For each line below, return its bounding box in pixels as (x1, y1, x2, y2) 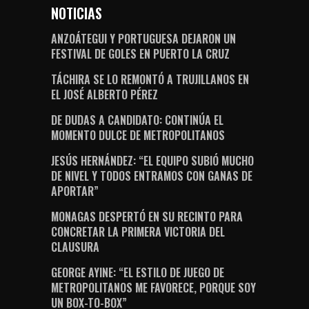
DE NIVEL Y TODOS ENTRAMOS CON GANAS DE (51, 168, 252, 185)
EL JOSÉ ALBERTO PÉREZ (51, 86, 158, 103)
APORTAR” (51, 183, 99, 200)
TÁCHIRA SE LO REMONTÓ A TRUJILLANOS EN (51, 71, 249, 88)
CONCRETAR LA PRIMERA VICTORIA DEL (51, 223, 225, 241)
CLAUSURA (51, 239, 99, 256)
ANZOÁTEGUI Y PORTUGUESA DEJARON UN (51, 30, 236, 48)
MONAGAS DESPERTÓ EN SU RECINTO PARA (51, 208, 243, 226)
